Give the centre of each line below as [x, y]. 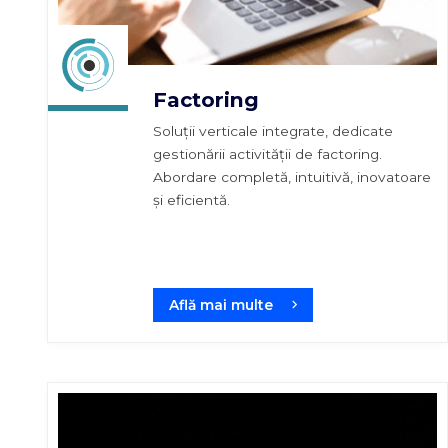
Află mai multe [221, 304]
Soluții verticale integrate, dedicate [273, 130]
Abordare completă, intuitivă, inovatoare [292, 176]
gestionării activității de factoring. [267, 153]
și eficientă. [191, 199]
